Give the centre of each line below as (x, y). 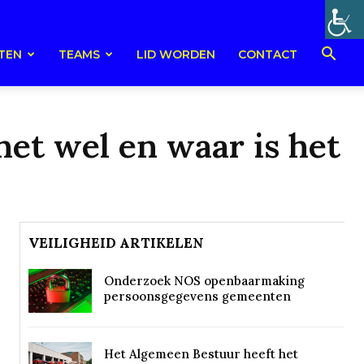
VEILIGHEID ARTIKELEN (116, 243)
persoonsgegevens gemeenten (197, 296)
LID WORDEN (176, 54)
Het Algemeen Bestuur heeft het (201, 354)
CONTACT (268, 54)
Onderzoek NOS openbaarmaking (204, 281)
